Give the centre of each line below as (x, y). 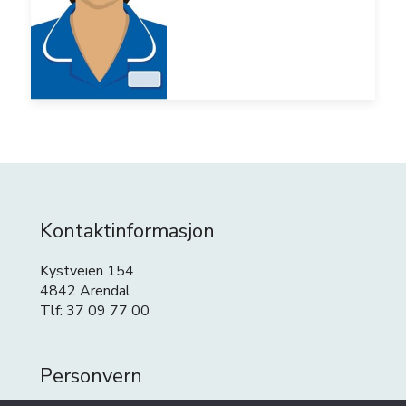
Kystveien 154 (87, 271)
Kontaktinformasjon (127, 231)
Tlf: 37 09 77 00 (95, 310)
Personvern (91, 376)
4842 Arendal (85, 290)
